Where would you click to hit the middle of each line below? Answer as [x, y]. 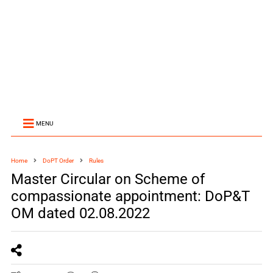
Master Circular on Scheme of [108, 179]
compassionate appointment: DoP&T [130, 196]
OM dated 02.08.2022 [80, 213]
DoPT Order [58, 161]
